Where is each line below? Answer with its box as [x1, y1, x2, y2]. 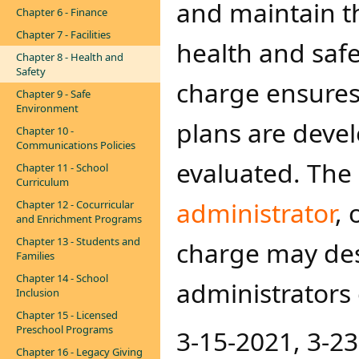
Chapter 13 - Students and [16, 234, 140, 248]
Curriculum [16, 175, 69, 189]
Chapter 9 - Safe [16, 87, 91, 101]
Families [16, 248, 54, 263]
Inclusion [16, 285, 59, 300]
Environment [16, 101, 79, 115]
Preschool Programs [16, 322, 113, 337]
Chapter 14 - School [16, 271, 108, 285]
